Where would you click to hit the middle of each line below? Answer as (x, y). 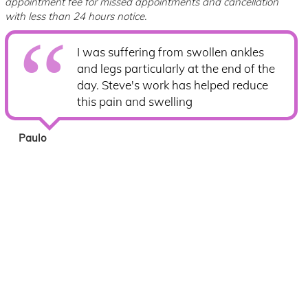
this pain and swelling (135, 101)
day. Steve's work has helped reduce (173, 85)
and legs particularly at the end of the (176, 68)
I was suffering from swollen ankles (171, 52)
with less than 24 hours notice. (76, 16)
